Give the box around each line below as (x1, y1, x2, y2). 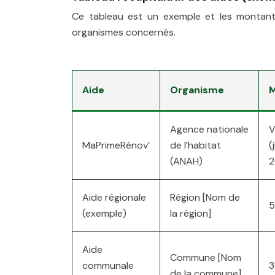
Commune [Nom (170, 251, 241, 264)
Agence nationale (170, 123, 249, 136)
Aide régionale (82, 191, 146, 204)
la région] (170, 207, 211, 220)
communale (82, 259, 134, 272)
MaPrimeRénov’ (82, 139, 150, 152)
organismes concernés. (72, 26, 176, 39)
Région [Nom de (170, 191, 240, 204)
